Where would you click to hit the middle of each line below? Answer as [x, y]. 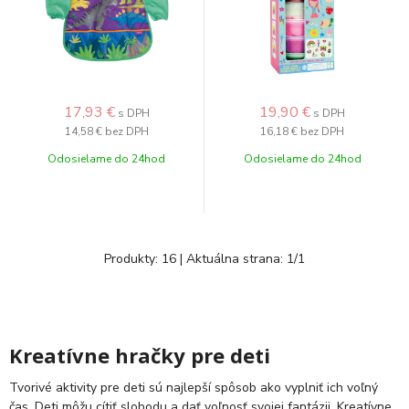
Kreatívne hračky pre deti [140, 355]
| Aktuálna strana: [231, 259]
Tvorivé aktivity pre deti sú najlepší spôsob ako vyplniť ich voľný [194, 388]
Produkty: [133, 259]
